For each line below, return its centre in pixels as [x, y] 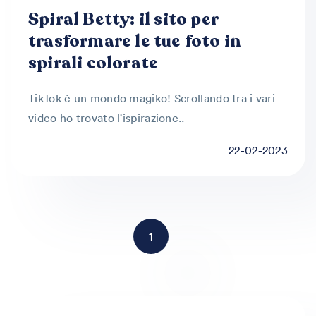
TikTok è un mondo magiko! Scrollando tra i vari [152, 98]
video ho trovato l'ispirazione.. [107, 118]
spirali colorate [93, 63]
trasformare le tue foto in [135, 41]
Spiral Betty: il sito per [123, 19]
